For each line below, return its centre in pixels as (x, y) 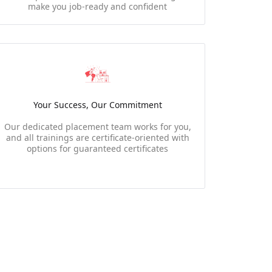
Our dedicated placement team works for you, (97, 127)
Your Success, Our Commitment (97, 105)
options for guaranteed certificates (98, 148)
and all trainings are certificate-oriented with (97, 138)
